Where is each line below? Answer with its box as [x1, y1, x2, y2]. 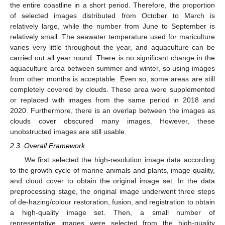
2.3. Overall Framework [10, 141, 85, 150]
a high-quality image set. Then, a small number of [10, 208, 215, 216]
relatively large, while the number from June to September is [10, 22, 215, 30]
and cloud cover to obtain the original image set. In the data [10, 176, 215, 185]
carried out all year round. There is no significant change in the [10, 53, 215, 62]
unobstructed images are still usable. [10, 127, 127, 136]
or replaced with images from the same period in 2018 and [10, 95, 215, 104]
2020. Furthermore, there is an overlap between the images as [10, 106, 215, 115]
